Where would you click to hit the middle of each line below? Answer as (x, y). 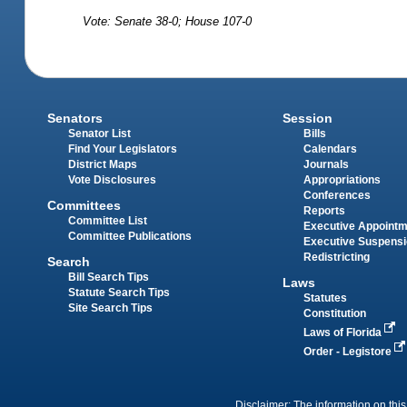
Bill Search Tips (109, 278)
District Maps (103, 164)
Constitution (334, 314)
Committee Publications (130, 237)
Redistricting (336, 257)
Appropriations (342, 179)
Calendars (330, 149)
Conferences (337, 195)
